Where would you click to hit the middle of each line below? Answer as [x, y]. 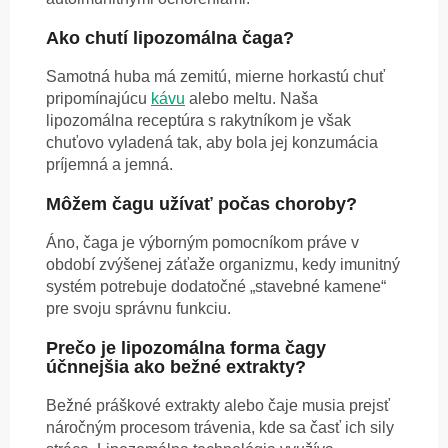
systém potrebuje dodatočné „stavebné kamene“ [216, 286]
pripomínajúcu [98, 98]
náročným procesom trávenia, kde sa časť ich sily [220, 427]
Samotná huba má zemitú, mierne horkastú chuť [215, 76]
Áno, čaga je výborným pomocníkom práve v [202, 242]
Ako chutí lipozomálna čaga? [170, 37]
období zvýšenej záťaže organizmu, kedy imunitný [223, 264]
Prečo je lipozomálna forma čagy [186, 347]
